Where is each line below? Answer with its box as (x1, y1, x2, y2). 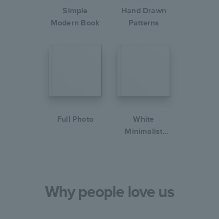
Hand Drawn (121, 5, 167, 16)
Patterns (128, 17, 159, 28)
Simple (63, 5, 88, 16)
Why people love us (44, 180, 175, 203)
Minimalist (125, 126, 163, 137)
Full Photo (57, 113, 94, 125)
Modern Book (50, 17, 100, 28)
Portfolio (128, 138, 159, 149)
